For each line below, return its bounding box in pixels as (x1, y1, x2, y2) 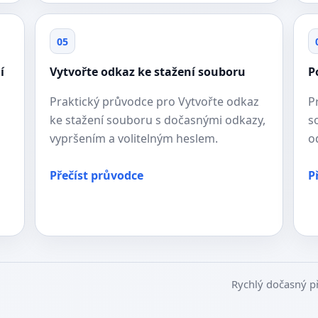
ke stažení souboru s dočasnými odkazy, (49, 112, 265, 128)
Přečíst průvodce (49, 168, 143, 183)
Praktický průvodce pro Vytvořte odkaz (49, 94, 259, 109)
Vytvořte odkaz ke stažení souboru (49, 64, 246, 79)
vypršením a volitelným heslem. (49, 131, 218, 146)
